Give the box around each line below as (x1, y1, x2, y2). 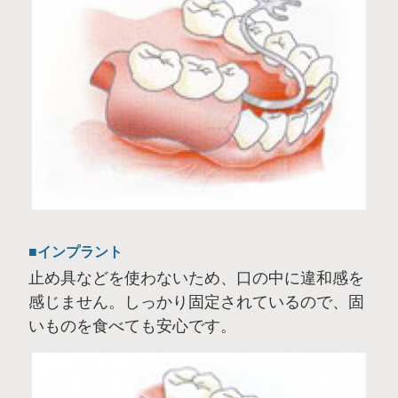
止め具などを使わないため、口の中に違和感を (28, 269, 364, 288)
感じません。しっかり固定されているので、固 (28, 293, 364, 312)
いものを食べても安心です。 (28, 317, 236, 336)
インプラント (37, 244, 123, 260)
